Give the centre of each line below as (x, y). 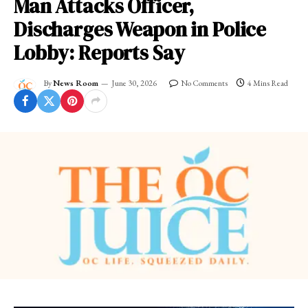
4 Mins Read (268, 83)
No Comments (204, 83)
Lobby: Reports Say (99, 53)
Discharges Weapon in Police (140, 29)
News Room (76, 83)
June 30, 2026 (134, 83)
